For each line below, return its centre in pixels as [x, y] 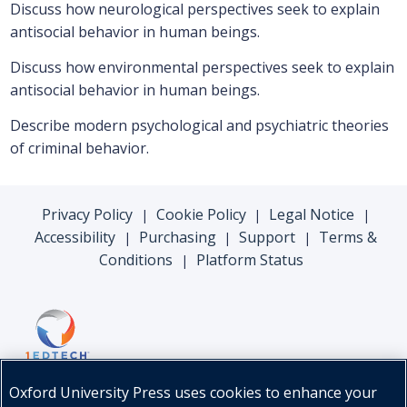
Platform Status [249, 260]
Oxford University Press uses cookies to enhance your [193, 392]
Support [268, 238]
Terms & [348, 238]
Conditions [136, 260]
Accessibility [74, 238]
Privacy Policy [87, 215]
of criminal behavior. [79, 149]
